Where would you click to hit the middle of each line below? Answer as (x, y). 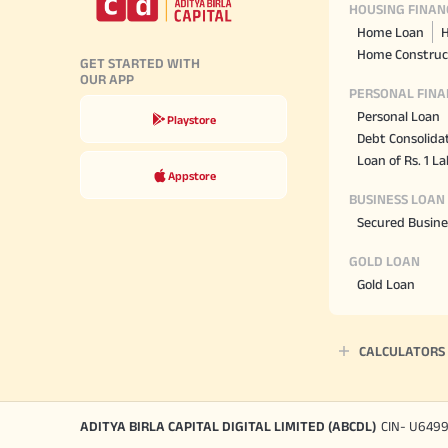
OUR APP (107, 79)
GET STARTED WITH (140, 63)
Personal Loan (398, 116)
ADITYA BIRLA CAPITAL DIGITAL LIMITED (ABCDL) (228, 426)
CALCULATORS (402, 351)
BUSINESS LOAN (397, 199)
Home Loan (390, 32)
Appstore (191, 175)
